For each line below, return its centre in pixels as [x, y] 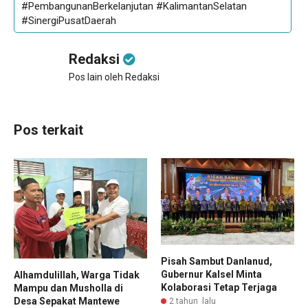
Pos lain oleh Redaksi [114, 77]
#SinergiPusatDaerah [69, 21]
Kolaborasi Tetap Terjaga [219, 288]
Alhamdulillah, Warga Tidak [77, 275]
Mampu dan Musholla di [68, 288]
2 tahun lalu [192, 301]
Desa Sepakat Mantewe [67, 301]
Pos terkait [48, 130]
